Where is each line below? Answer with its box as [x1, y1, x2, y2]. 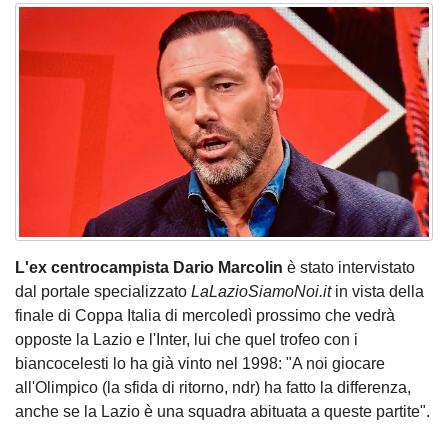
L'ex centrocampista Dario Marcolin [15, 258, 283, 276]
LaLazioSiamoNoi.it [191, 282, 331, 300]
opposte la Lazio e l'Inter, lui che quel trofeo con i [15, 330, 358, 348]
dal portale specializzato [15, 282, 191, 300]
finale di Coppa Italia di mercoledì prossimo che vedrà [15, 306, 395, 324]
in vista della [331, 282, 424, 300]
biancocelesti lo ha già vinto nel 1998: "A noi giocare [15, 354, 385, 372]
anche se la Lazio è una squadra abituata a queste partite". [15, 402, 430, 420]
